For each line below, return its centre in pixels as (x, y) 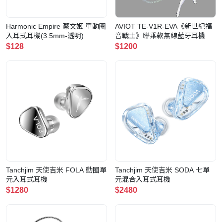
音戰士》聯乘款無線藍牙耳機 (160, 36)
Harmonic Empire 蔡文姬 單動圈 (56, 27)
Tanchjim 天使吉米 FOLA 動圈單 (56, 170)
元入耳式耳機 (27, 180)
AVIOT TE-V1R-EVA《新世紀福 (164, 27)
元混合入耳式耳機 (143, 180)
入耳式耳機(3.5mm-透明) (45, 36)
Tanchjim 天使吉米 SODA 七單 (162, 170)
